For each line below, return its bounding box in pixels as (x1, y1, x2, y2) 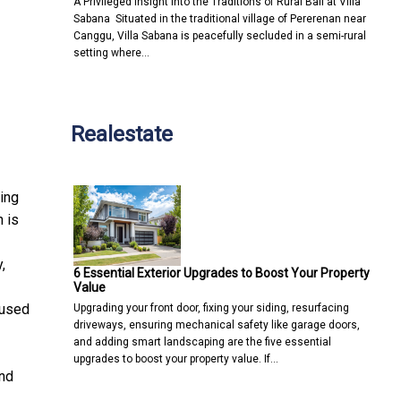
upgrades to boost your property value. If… (73, 352, 278, 365)
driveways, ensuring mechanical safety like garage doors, (73, 318, 360, 331)
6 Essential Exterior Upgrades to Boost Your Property (73, 265, 370, 280)
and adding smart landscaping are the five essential (73, 335, 331, 348)
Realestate (71, 121, 173, 147)
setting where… (73, 46, 149, 59)
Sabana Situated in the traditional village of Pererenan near (73, 12, 366, 25)
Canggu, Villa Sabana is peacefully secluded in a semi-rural (73, 29, 366, 42)
